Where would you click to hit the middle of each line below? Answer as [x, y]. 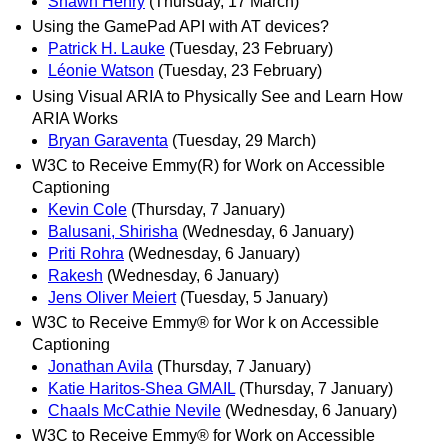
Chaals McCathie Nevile [134, 410]
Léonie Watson [101, 71]
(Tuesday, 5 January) [254, 297]
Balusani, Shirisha [113, 231]
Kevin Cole [87, 209]
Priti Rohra [86, 253]
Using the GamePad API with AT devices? [180, 27]
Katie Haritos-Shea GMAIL [141, 388]
